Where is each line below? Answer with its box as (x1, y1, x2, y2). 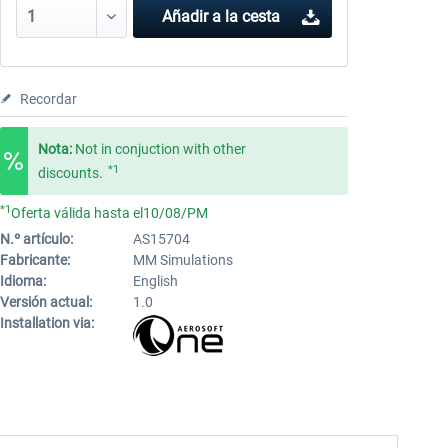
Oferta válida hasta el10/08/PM (10, 205, 208, 221)
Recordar (19, 91, 77, 107)
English (132, 273, 178, 289)
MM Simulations (132, 252, 233, 268)
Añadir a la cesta (161, 7, 280, 26)
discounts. (37, 165, 103, 181)
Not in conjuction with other (74, 141, 246, 157)
